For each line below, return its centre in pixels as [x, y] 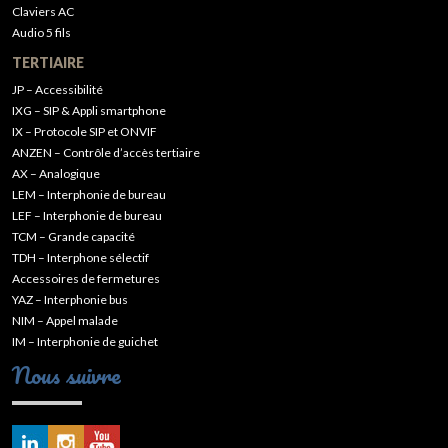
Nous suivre [66, 375]
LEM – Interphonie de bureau [89, 195]
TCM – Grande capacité [73, 237]
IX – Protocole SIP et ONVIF [84, 132]
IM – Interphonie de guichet [85, 342]
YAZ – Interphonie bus [70, 300]
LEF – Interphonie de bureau [87, 216]
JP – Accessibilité [57, 90]
